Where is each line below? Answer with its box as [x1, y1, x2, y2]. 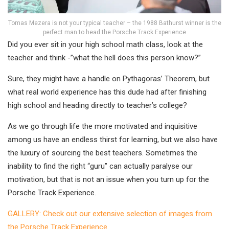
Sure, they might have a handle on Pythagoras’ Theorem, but [8, 74, 210, 83]
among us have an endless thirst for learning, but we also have [8, 134, 218, 144]
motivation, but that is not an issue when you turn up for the [8, 174, 209, 184]
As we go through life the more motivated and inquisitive [8, 121, 197, 131]
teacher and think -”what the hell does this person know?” [8, 53, 201, 62]
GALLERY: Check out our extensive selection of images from [8, 209, 212, 218]
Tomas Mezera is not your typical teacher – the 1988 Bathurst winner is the [8, 19, 221, 27]
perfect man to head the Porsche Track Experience [43, 28, 186, 36]
